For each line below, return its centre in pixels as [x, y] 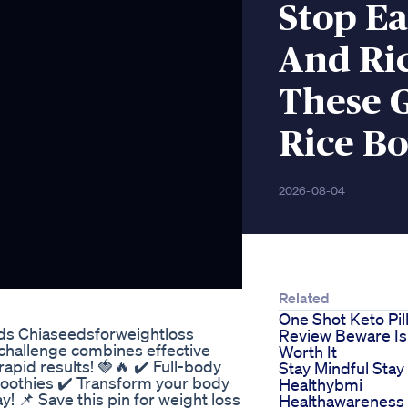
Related [304, 298]
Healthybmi [321, 385]
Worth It [308, 352]
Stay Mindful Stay [342, 368]
